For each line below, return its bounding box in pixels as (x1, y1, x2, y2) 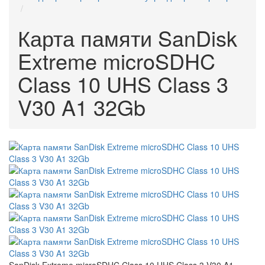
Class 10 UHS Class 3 (18, 69, 228, 99)
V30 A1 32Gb (18, 92, 146, 122)
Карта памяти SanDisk (18, 22, 237, 53)
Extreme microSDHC (18, 46, 215, 76)
